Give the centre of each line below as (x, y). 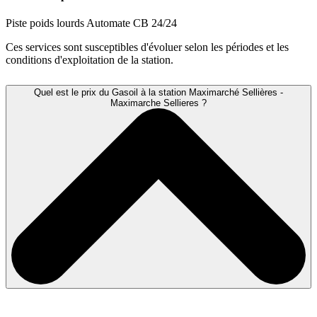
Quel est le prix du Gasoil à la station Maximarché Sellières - (158, 92)
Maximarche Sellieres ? (158, 103)
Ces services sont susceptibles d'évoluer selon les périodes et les (147, 47)
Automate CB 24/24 (132, 23)
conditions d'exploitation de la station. (90, 59)
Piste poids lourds (46, 23)
